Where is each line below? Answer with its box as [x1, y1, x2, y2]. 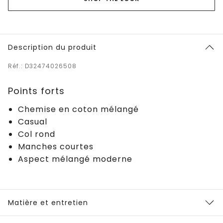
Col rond [18, 128, 55, 140]
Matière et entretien [8, 197, 88, 208]
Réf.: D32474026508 [8, 61, 77, 70]
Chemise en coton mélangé [18, 103, 139, 115]
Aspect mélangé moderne [18, 153, 132, 165]
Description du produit [8, 42, 97, 52]
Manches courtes [18, 140, 94, 152]
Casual [18, 115, 47, 127]
